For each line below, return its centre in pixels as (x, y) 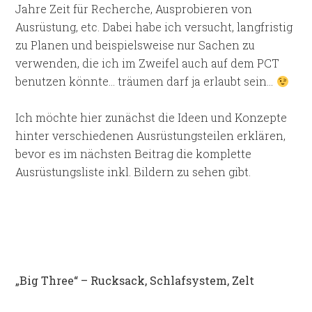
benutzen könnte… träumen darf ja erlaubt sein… (146, 81)
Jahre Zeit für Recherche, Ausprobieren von (134, 9)
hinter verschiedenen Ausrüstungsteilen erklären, (151, 135)
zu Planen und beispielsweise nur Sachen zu (135, 45)
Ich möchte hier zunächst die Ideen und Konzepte (151, 117)
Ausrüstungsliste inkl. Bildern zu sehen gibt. (133, 172)
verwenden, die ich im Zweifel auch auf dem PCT (148, 63)
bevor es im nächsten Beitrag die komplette (134, 154)
